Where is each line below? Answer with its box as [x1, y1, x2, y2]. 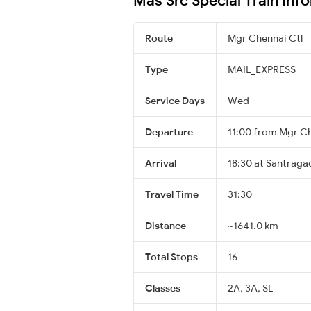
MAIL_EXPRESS [228, 62, 296, 76]
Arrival [145, 156, 176, 169]
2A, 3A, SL [228, 281, 273, 294]
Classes [145, 281, 180, 294]
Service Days [145, 94, 205, 107]
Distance [145, 219, 186, 232]
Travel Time [145, 187, 199, 201]
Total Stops [145, 250, 198, 263]
